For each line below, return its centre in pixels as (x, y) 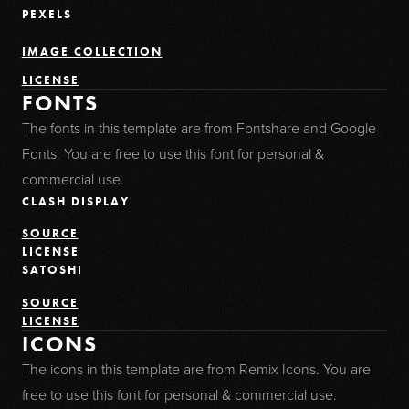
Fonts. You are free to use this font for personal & (173, 153)
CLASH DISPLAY (75, 201)
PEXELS (47, 15)
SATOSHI (52, 270)
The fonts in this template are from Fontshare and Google (199, 128)
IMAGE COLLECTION (92, 51)
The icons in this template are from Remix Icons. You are (196, 370)
